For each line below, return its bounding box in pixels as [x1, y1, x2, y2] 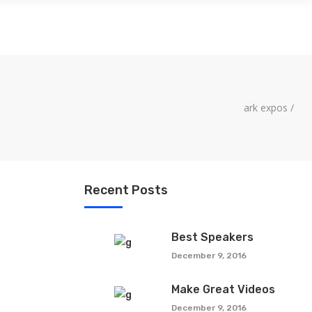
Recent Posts [84, 182, 168, 198]
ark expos [244, 101, 288, 115]
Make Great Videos [171, 283, 275, 296]
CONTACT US [59, 22, 130, 33]
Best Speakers [171, 231, 253, 244]
